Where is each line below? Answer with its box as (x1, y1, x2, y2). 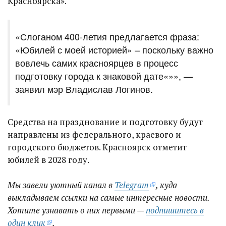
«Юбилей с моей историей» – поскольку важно (15, 43, 213, 56)
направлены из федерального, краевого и (8, 129, 181, 140)
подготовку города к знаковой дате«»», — (15, 69, 193, 82)
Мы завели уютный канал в (8, 179, 115, 191)
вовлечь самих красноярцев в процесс (15, 56, 178, 69)
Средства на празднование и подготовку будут (8, 116, 203, 128)
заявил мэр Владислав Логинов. (15, 82, 153, 95)
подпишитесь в (146, 204, 204, 216)
